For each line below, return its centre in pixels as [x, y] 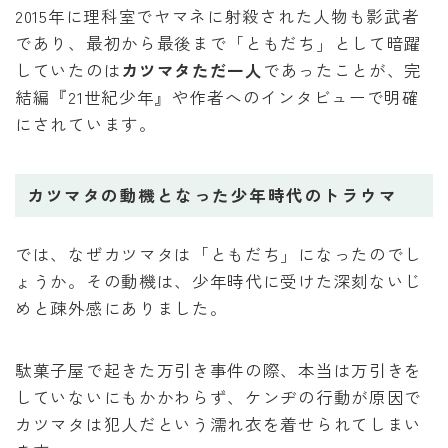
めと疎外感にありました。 [121, 307]
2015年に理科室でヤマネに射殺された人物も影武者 [217, 16]
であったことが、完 [342, 70]
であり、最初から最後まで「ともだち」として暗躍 [219, 43]
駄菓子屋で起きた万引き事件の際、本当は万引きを [219, 369]
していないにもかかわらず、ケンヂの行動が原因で [219, 396]
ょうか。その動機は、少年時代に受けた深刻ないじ [219, 280]
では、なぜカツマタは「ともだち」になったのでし [219, 253]
